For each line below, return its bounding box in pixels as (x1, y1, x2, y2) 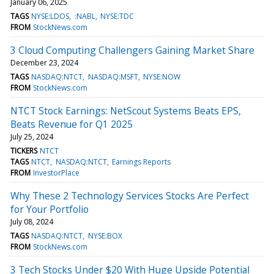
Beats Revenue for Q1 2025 (10, 117, 133, 131)
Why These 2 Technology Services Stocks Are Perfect (10, 188, 249, 202)
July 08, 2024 (10, 216, 53, 227)
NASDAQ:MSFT (87, 71, 138, 82)
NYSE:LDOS (31, 10, 70, 21)
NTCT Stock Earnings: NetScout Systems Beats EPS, (10, 103, 241, 117)
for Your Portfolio (10, 202, 89, 216)
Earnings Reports (111, 156, 171, 167)
